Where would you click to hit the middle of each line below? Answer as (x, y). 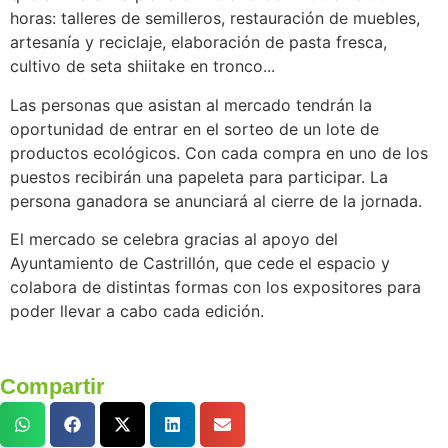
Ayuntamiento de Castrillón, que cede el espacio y (200, 263)
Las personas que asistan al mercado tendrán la (191, 104)
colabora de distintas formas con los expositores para (215, 287)
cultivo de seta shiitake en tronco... (142, 66)
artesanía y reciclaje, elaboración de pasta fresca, (198, 42)
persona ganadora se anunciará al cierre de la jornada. (216, 200)
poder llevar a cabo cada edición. (137, 311)
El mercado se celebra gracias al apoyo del (174, 239)
